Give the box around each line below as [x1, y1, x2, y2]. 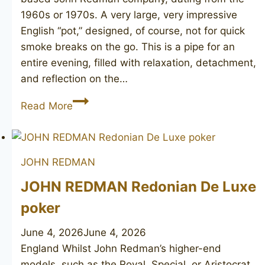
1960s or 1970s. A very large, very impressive [21, 9, 237, 21]
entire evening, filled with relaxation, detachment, [21, 57, 256, 69]
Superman [72, 142, 121, 154]
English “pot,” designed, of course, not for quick [21, 25, 245, 37]
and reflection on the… [21, 73, 128, 85]
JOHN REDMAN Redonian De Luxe [21, 177, 256, 195]
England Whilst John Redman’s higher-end [21, 242, 221, 254]
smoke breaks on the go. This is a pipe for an [21, 41, 235, 53]
